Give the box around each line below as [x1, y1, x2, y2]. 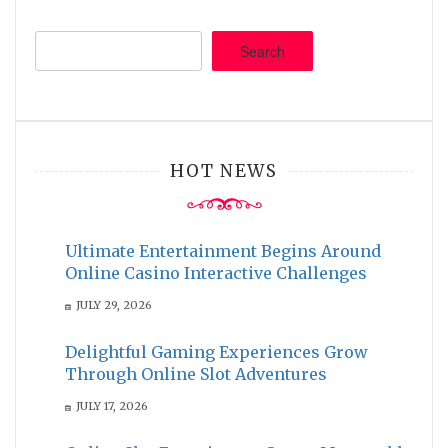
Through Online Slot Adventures [65, 363, 327, 384]
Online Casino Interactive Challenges [65, 262, 367, 283]
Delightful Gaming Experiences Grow [65, 341, 368, 362]
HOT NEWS [170, 159, 278, 182]
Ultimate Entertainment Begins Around [65, 240, 381, 261]
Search [240, 40, 285, 61]
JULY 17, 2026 [75, 398, 148, 413]
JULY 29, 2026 [75, 297, 152, 312]
